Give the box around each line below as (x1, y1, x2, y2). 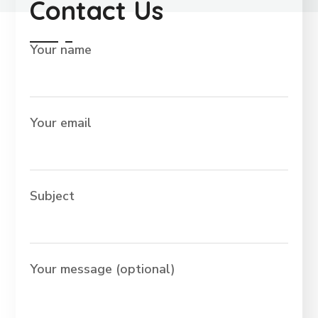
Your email (30, 114, 92, 131)
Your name (30, 41, 92, 58)
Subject (30, 187, 75, 204)
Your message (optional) (30, 261, 176, 278)
